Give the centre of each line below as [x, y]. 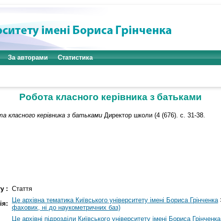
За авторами [28, 57]
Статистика [75, 57]
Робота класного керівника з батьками [110, 97]
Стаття [22, 189]
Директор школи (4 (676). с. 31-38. [154, 115]
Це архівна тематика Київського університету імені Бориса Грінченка [115, 200]
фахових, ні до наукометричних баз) [66, 208]
